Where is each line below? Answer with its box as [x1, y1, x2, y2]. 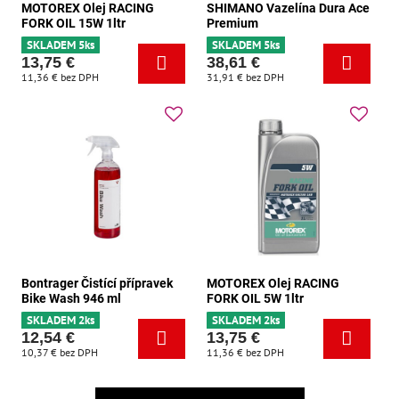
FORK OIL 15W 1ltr [21, 15, 126, 30]
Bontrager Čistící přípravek [21, 275, 173, 290]
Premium [207, 15, 258, 30]
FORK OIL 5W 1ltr [207, 290, 304, 305]
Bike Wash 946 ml [21, 290, 121, 305]
